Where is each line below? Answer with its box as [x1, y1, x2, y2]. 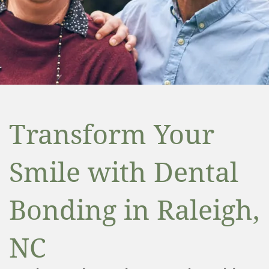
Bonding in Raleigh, [9, 192, 259, 227]
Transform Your [9, 116, 214, 151]
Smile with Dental [9, 154, 238, 189]
